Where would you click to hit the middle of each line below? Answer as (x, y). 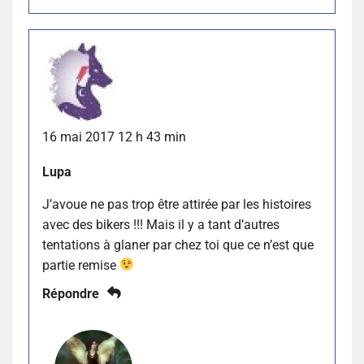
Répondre (71, 293)
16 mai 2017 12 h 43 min (114, 136)
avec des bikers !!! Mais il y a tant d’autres (161, 224)
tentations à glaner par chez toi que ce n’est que (178, 245)
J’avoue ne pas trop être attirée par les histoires (177, 204)
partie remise (81, 265)
